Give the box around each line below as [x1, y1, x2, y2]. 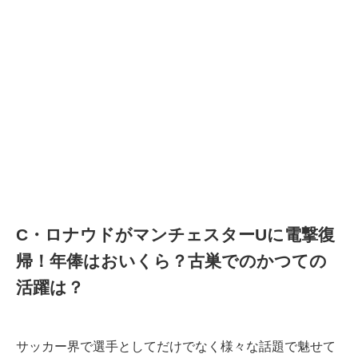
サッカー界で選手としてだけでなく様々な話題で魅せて [16, 340, 336, 354]
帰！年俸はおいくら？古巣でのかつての [16, 252, 327, 271]
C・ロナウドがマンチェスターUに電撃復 [16, 225, 335, 245]
